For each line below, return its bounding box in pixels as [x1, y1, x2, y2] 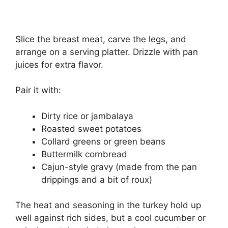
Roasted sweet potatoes [41, 123, 141, 134]
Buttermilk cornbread [41, 149, 127, 159]
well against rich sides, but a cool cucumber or [15, 213, 206, 223]
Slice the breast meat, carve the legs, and [15, 34, 186, 44]
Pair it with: [15, 85, 61, 95]
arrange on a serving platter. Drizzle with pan [15, 46, 198, 57]
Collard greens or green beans [41, 136, 165, 147]
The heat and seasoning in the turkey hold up [15, 200, 201, 210]
